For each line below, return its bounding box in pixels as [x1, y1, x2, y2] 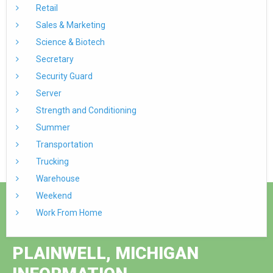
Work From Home [34, 208, 102, 218]
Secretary [34, 54, 74, 64]
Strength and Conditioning [34, 105, 136, 115]
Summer [34, 122, 70, 132]
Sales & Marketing [34, 20, 105, 30]
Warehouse [34, 174, 80, 183]
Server [34, 88, 62, 98]
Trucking [34, 157, 69, 166]
